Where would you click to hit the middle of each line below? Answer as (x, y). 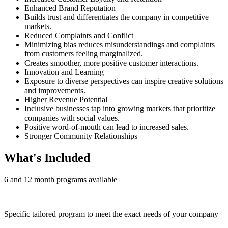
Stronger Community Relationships (81, 136)
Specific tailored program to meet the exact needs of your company (111, 214)
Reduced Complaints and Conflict (79, 36)
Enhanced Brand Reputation (70, 8)
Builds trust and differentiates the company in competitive (117, 17)
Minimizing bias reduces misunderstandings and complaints (120, 45)
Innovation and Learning (64, 72)
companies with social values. (72, 118)
